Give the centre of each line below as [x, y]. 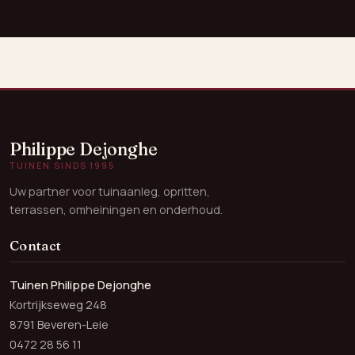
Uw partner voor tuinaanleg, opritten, [110, 191]
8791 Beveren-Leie [59, 324]
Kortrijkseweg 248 [58, 304]
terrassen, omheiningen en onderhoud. [116, 210]
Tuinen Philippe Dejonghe [80, 284]
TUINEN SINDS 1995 [63, 166]
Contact [36, 246]
